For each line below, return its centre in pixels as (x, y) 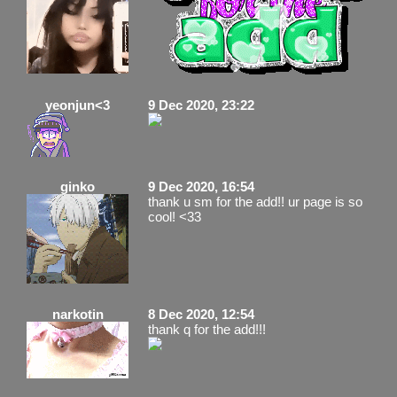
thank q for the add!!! (207, 329)
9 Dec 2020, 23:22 (201, 105)
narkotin (78, 314)
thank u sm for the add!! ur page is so (255, 201)
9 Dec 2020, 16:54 (201, 186)
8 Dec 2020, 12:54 (201, 314)
